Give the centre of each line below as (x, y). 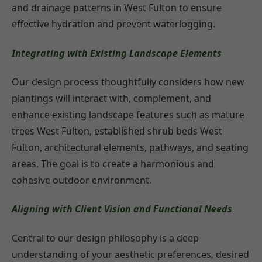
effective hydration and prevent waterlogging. (113, 24)
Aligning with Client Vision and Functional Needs (122, 209)
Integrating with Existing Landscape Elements (117, 53)
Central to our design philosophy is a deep (105, 238)
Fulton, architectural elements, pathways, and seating (130, 147)
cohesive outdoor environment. (82, 180)
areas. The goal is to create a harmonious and (113, 164)
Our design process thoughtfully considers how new (128, 82)
